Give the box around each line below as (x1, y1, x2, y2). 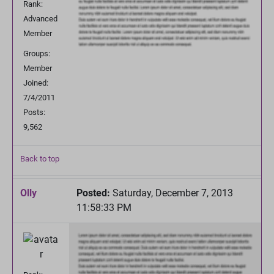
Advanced (23, 13, 57, 23)
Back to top (20, 154, 59, 163)
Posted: (76, 187, 110, 199)
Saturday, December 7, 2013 (110, 187, 233, 199)
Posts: (23, 107, 45, 117)
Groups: (23, 48, 50, 58)
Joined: (23, 78, 48, 87)
